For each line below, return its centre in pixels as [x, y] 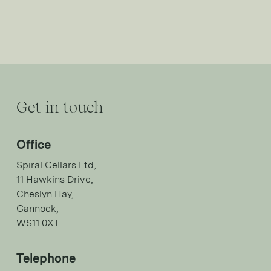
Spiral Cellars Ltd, [56, 165]
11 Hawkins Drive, [55, 180]
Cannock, [38, 209]
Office [34, 145]
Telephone [46, 259]
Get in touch [60, 107]
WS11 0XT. [39, 223]
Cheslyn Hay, [45, 194]
